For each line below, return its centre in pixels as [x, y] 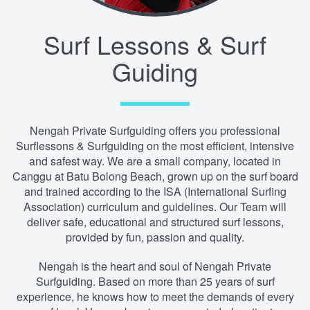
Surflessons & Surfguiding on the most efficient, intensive [155, 146]
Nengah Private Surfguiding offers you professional [155, 130]
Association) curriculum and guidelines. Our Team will [155, 207]
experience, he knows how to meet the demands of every [155, 297]
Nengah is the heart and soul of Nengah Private [155, 266]
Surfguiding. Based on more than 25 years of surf [155, 281]
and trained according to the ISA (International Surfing [155, 191]
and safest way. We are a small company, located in [155, 161]
